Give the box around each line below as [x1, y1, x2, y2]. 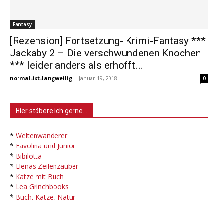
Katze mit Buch [16, 171, 64, 181]
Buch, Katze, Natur [16, 192, 75, 201]
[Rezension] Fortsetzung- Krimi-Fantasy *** [10, 35, 206, 47]
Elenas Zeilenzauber [16, 161, 78, 171]
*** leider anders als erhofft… [10, 59, 142, 71]
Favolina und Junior [16, 141, 75, 150]
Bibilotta [16, 151, 42, 161]
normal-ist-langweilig [10, 74, 72, 82]
